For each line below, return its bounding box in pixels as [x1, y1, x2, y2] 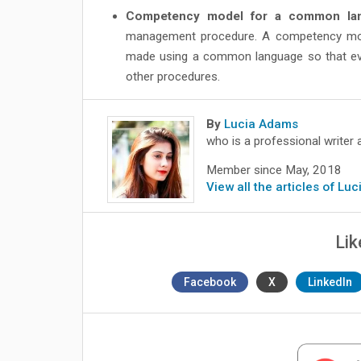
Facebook [183, 276, 236, 289]
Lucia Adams [224, 116, 299, 131]
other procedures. [125, 68, 220, 84]
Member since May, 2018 [206, 163, 342, 178]
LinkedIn [307, 276, 352, 289]
